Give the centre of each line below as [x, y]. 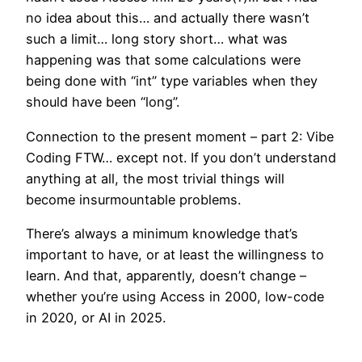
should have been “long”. [103, 102]
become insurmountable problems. [133, 199]
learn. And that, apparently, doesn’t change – [166, 275]
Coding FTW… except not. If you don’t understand [181, 157]
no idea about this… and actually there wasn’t [168, 18]
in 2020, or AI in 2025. [96, 317]
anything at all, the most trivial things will [155, 178]
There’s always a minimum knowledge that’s [162, 233]
